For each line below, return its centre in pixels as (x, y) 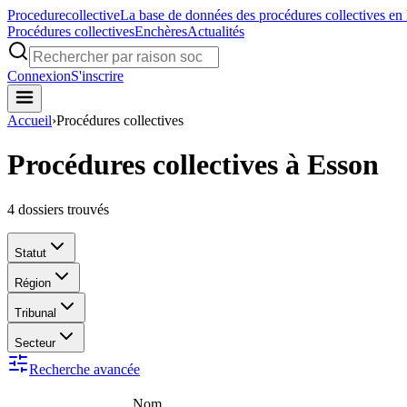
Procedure (36, 15)
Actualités (216, 31)
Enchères (161, 31)
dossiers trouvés (64, 209)
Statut (30, 253)
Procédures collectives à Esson (193, 165)
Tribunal (35, 313)
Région (33, 283)
